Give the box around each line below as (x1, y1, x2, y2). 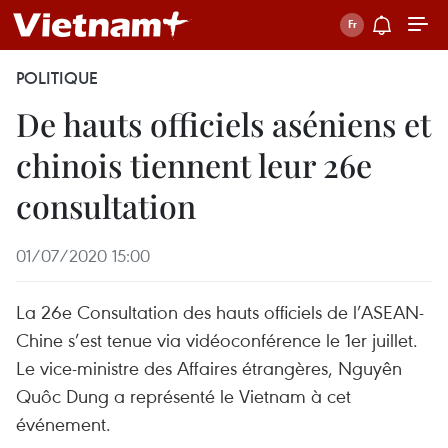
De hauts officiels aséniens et (16, 102, 431, 145)
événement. (16, 411, 111, 436)
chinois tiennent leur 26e (16, 143, 372, 186)
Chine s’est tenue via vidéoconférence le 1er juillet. (16, 327, 418, 352)
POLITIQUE (16, 67, 98, 89)
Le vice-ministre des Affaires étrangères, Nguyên (16, 355, 402, 380)
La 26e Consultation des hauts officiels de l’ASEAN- (16, 299, 424, 324)
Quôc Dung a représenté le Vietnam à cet (16, 383, 351, 408)
